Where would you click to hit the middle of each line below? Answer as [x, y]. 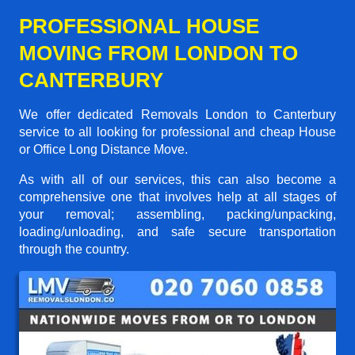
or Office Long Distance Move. [103, 149]
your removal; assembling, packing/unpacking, [177, 214]
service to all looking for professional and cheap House [177, 132]
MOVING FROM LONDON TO [158, 53]
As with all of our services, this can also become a [177, 179]
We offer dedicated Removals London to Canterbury [177, 114]
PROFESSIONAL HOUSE [139, 26]
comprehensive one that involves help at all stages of [177, 197]
